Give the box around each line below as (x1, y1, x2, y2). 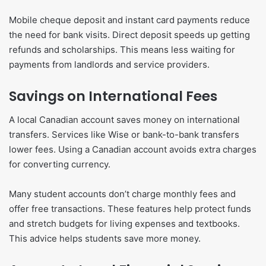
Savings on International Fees (9, 86, 217, 106)
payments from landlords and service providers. (9, 58, 210, 70)
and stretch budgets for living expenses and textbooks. (9, 218, 240, 230)
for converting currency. (9, 159, 110, 170)
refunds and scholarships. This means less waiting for (9, 43, 235, 55)
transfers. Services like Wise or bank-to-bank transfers (9, 129, 239, 141)
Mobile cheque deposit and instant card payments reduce (9, 14, 250, 26)
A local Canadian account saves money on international (9, 114, 240, 126)
